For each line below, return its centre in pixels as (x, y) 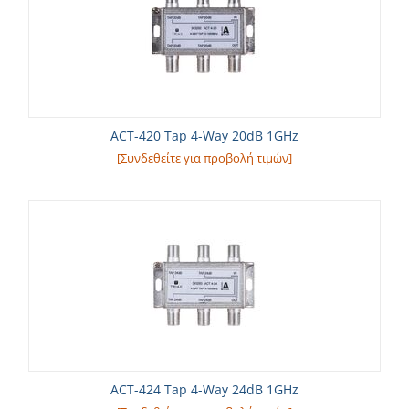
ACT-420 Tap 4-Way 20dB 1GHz (204, 136)
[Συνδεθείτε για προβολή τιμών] (204, 158)
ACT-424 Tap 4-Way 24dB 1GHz (204, 389)
